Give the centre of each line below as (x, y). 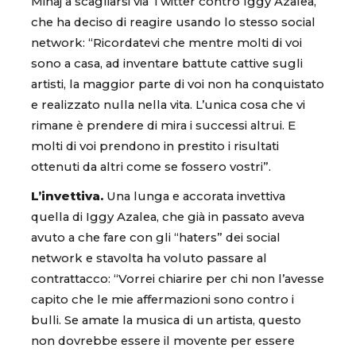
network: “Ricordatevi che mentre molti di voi (166, 43)
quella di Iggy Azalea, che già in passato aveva (168, 217)
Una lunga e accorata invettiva (194, 197)
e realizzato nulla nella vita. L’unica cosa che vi (168, 105)
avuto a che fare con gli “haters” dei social (156, 238)
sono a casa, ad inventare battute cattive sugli (167, 64)
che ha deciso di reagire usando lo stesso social (173, 23)
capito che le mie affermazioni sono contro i (163, 300)
